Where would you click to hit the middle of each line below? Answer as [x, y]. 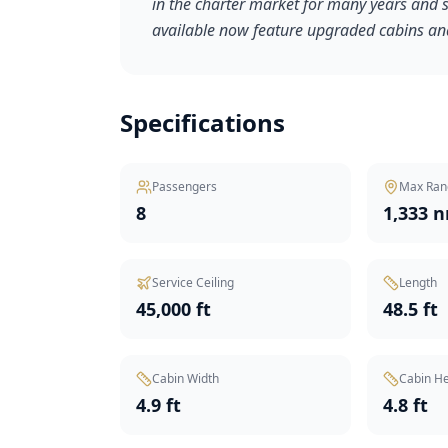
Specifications [202, 122]
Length [418, 282]
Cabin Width [185, 378]
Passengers [184, 186]
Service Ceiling [193, 282]
